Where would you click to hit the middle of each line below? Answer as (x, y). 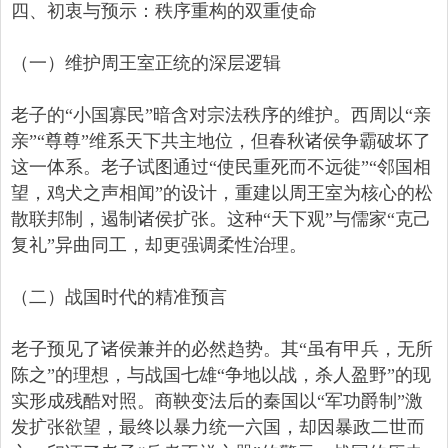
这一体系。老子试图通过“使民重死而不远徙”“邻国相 (221, 167)
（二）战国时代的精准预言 (119, 297)
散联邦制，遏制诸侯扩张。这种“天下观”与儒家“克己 (221, 219)
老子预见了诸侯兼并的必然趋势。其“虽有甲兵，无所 (222, 349)
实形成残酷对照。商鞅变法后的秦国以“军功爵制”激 (217, 401)
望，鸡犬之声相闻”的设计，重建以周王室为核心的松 (222, 193)
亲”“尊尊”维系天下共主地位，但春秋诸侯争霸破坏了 (221, 141)
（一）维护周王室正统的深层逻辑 (146, 63)
